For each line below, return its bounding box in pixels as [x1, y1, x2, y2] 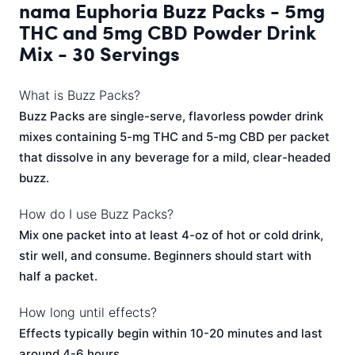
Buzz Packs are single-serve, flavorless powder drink [19, 109, 323, 124]
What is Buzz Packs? [19, 87, 140, 103]
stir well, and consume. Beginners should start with [19, 248, 311, 263]
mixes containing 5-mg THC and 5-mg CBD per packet [19, 129, 330, 144]
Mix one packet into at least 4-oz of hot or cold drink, [19, 227, 323, 242]
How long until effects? [19, 304, 157, 320]
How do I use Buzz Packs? [19, 206, 174, 222]
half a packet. [19, 269, 97, 284]
